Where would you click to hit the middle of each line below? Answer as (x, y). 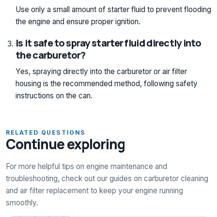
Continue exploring (66, 144)
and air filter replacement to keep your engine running (94, 190)
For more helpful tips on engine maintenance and (86, 166)
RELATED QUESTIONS (46, 132)
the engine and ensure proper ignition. (78, 21)
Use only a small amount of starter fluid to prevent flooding (113, 9)
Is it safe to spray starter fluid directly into (108, 43)
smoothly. (22, 202)
